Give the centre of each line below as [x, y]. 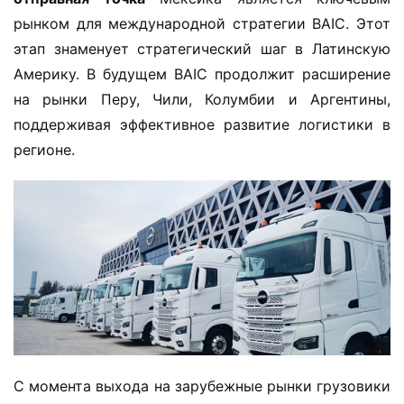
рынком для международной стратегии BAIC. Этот [202, 23]
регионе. [44, 149]
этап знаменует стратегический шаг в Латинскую [202, 48]
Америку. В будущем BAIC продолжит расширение [202, 73]
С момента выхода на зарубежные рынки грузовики [202, 386]
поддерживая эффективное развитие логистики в [202, 124]
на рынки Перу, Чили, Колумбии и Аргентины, [202, 99]
